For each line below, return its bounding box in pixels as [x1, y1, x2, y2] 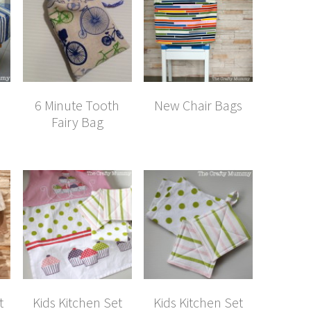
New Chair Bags [153, 96, 242, 115]
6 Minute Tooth [35, 96, 120, 115]
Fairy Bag [51, 113, 103, 131]
